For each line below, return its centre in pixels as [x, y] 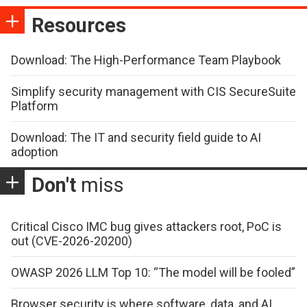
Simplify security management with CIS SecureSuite [153, 91]
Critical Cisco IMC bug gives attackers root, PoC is [146, 226]
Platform [35, 106]
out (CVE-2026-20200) [72, 241]
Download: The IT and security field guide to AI [136, 137]
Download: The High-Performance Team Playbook [146, 60]
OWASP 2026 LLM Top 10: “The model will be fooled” [153, 272]
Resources [79, 25]
